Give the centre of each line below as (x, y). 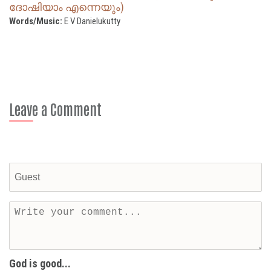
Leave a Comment (55, 108)
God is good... (40, 263)
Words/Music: (36, 21)
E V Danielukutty (91, 21)
